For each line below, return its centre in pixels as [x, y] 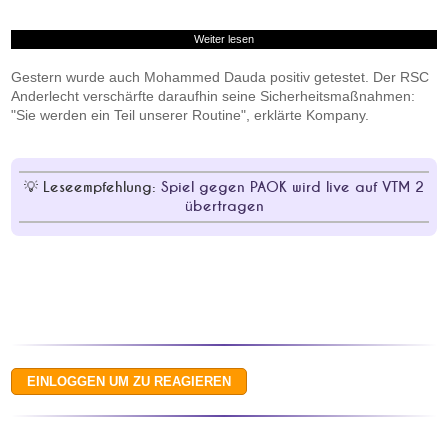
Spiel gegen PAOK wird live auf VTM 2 [292, 187]
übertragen [224, 206]
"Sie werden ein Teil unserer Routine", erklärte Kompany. [190, 115]
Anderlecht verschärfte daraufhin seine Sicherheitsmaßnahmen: [213, 96]
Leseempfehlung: [102, 187]
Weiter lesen [224, 39]
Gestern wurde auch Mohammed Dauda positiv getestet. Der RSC [220, 77]
